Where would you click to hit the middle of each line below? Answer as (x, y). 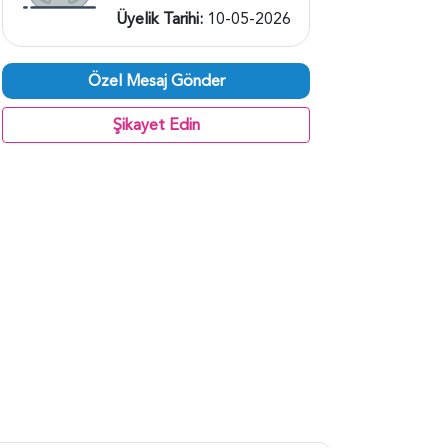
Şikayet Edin (156, 124)
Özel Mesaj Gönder (156, 80)
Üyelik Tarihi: (161, 18)
